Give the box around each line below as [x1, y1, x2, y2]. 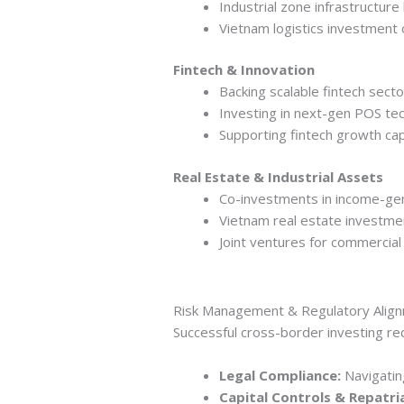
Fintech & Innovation [173, 60, 315, 79]
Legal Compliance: [218, 366, 341, 385]
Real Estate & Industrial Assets [173, 167, 383, 186]
